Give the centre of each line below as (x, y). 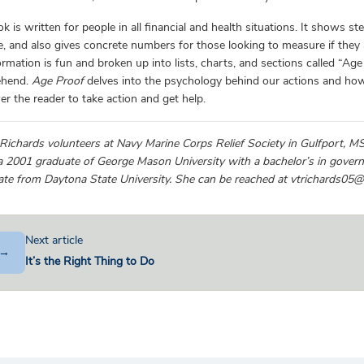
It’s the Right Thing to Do (90, 261)
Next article (54, 240)
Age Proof (58, 81)
